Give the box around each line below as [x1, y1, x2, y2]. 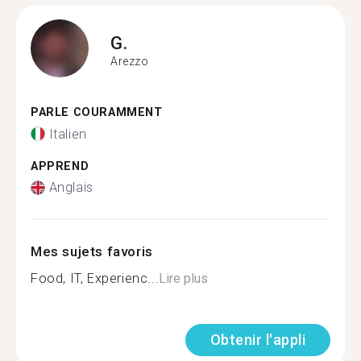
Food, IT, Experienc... [31, 271, 160, 286]
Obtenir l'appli [210, 331, 305, 348]
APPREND [31, 159, 89, 173]
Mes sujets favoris [31, 243, 153, 259]
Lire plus [159, 271, 209, 286]
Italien [48, 126, 87, 142]
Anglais [48, 180, 93, 195]
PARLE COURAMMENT [31, 106, 163, 119]
